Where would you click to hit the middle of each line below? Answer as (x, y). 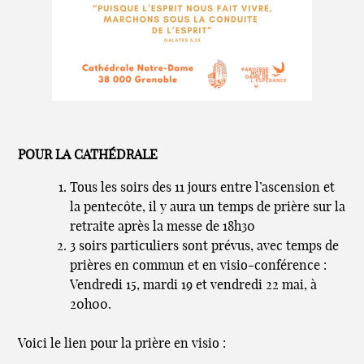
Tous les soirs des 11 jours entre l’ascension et (203, 188)
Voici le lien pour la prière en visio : (122, 344)
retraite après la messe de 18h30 (163, 227)
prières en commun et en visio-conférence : (199, 266)
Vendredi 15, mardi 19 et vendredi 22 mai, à (194, 286)
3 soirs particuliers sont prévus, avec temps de (205, 247)
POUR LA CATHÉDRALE (88, 156)
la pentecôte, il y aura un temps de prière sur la (208, 208)
